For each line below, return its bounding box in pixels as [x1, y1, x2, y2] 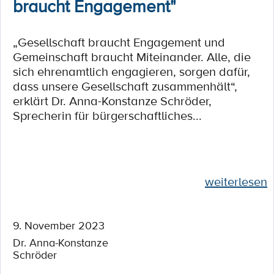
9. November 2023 [13, 218, 105, 232]
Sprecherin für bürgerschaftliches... [13, 107, 202, 124]
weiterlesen [205, 173, 267, 190]
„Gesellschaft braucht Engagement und [13, 34, 225, 51]
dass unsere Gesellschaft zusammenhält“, [13, 78, 237, 95]
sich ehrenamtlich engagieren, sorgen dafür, [13, 63, 250, 80]
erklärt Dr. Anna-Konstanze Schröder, [13, 92, 212, 109]
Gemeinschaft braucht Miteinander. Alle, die [13, 48, 251, 65]
